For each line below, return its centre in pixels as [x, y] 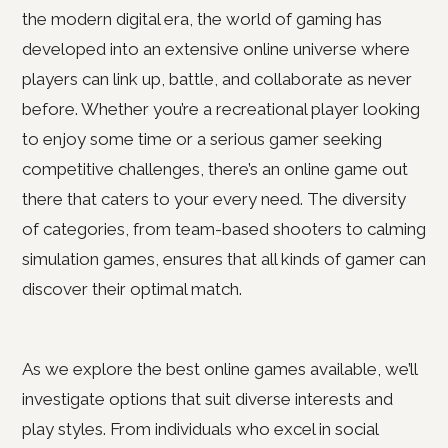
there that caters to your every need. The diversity [214, 199]
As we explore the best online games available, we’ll [219, 369]
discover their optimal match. [132, 289]
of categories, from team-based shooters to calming [224, 229]
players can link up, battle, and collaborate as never [217, 79]
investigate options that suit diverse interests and [207, 399]
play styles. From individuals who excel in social [200, 429]
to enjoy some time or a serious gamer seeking [202, 139]
